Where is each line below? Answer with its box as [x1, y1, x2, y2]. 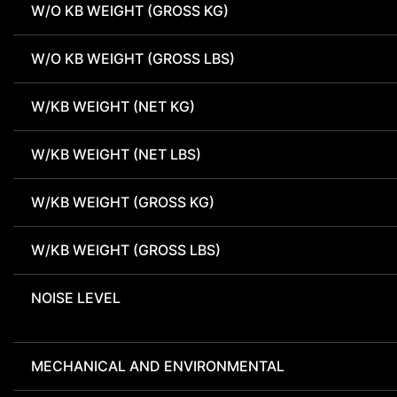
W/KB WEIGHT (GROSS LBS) [31, 241, 221, 260]
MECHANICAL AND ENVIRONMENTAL [31, 357, 284, 376]
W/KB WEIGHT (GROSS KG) [31, 193, 214, 212]
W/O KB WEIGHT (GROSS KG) [31, 2, 229, 20]
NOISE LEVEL [31, 289, 121, 307]
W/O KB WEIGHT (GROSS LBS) [31, 50, 235, 68]
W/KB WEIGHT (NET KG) [31, 97, 195, 116]
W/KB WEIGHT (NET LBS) [31, 145, 201, 164]
